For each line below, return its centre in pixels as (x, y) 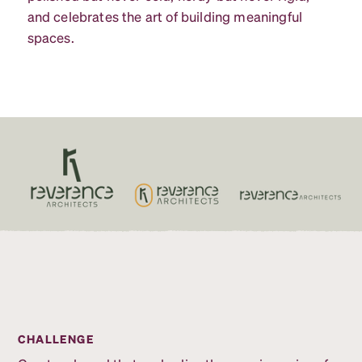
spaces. (51, 38)
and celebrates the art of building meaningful (165, 17)
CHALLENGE (56, 338)
